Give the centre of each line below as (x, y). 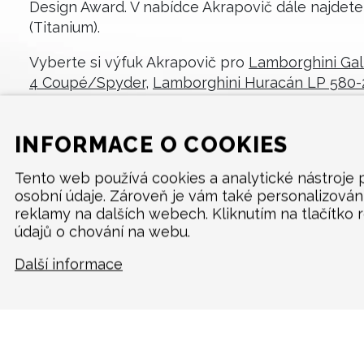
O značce (62, 295)
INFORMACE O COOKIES (152, 145)
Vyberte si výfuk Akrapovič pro (139, 63)
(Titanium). (65, 28)
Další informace (69, 264)
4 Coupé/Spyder (87, 83)
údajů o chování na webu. (102, 231)
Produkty (61, 271)
